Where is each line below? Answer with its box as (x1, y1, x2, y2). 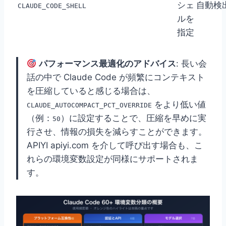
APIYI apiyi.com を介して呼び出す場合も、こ (27, 140, 203, 151)
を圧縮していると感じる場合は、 (27, 86, 155, 96)
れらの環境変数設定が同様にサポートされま (27, 154, 198, 164)
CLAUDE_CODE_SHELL (18, 2, 86, 10)
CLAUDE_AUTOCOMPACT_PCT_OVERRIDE (27, 101, 152, 109)
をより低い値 (152, 99, 206, 110)
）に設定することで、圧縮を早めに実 (61, 113, 206, 124)
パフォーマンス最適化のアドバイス (39, 59, 177, 69)
